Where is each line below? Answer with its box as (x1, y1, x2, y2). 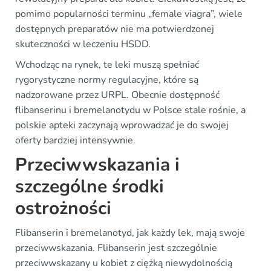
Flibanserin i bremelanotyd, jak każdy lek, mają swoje (15, 226, 245, 240)
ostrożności (15, 195, 111, 221)
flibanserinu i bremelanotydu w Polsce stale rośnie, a (15, 103, 246, 117)
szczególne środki (15, 174, 164, 199)
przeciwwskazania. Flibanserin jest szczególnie (15, 241, 217, 255)
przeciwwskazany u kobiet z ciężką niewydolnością (15, 256, 232, 270)
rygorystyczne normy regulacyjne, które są (15, 73, 198, 87)
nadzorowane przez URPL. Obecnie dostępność (15, 88, 220, 102)
